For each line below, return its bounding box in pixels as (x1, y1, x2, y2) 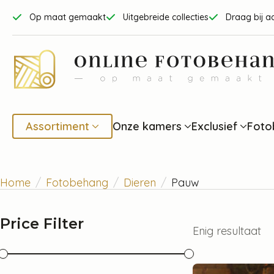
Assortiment (26, 119, 89, 133)
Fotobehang (46, 175, 108, 189)
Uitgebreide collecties (123, 12, 209, 23)
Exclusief (191, 119, 237, 133)
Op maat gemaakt (29, 12, 106, 23)
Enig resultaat (192, 224, 261, 238)
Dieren (124, 175, 156, 189)
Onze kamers (113, 119, 182, 133)
